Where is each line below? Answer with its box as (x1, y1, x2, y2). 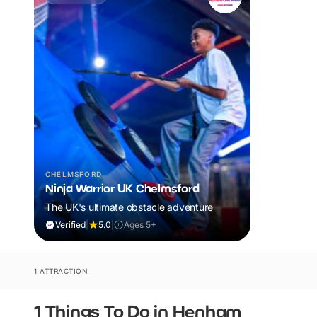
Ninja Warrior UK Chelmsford (45, 180, 200, 195)
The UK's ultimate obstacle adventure (45, 200, 213, 213)
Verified (55, 219, 86, 230)
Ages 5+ (124, 219, 156, 230)
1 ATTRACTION (34, 266, 88, 275)
